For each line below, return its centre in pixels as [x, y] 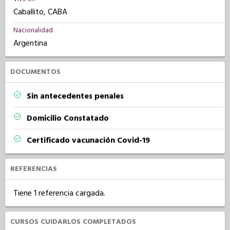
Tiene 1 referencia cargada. [59, 193]
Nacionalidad [33, 30]
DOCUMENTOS [35, 72]
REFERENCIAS [34, 169]
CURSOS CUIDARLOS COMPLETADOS [73, 222]
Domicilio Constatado [68, 118]
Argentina [30, 43]
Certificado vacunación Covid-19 [88, 140]
